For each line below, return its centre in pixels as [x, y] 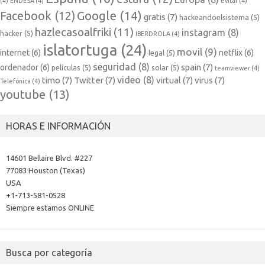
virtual [169, 80]
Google [97, 16]
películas [66, 68]
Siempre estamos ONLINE [50, 208]
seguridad [114, 67]
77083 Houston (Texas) [46, 171]
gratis [155, 17]
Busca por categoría [49, 253]
